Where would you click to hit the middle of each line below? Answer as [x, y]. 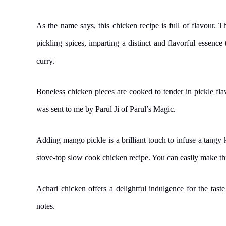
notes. [46, 206]
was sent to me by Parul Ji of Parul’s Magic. [106, 109]
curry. [45, 61]
